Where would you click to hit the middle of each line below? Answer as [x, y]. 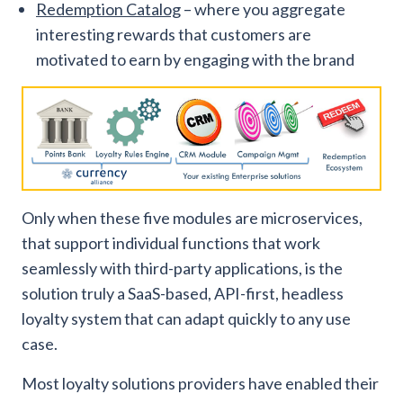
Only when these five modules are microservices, [192, 217]
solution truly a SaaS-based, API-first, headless [183, 293]
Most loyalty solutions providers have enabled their [200, 383]
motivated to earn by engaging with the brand [195, 60]
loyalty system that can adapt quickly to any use [186, 318]
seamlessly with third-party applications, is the [182, 268]
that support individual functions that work [171, 242]
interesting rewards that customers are [174, 35]
